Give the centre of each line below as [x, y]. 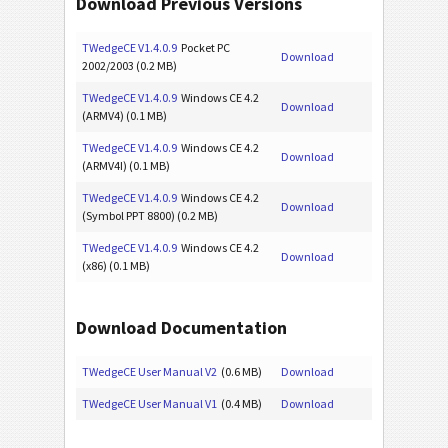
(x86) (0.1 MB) [116, 266]
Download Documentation [181, 328]
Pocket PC [203, 48]
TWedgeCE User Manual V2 [149, 372]
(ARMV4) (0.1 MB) [124, 116]
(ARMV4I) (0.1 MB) [126, 166]
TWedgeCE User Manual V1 [149, 404]
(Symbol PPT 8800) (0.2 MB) [150, 216]
